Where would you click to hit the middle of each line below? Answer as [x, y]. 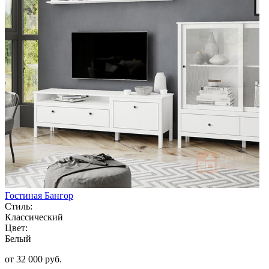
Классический [34, 217]
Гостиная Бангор [39, 195]
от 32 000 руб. [33, 259]
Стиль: [19, 206]
